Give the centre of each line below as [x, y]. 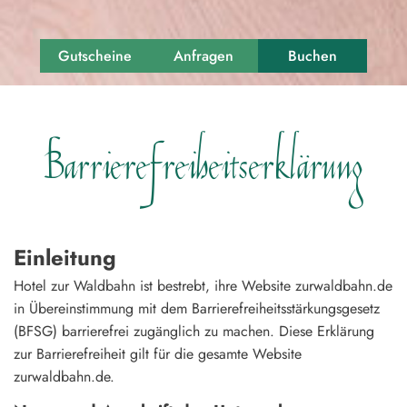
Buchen [313, 55]
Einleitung [65, 257]
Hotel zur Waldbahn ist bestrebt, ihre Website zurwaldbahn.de [203, 285]
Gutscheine [94, 55]
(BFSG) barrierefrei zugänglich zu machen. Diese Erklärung [194, 331]
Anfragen [203, 55]
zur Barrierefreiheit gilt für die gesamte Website [158, 353]
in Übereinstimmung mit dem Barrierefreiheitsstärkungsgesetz [197, 308]
